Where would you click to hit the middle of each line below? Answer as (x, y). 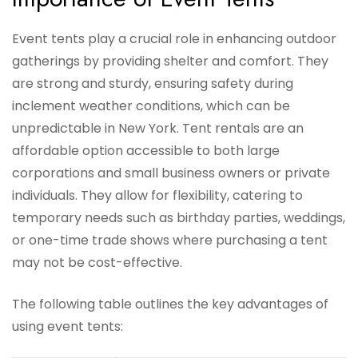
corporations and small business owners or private (171, 173)
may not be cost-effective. (97, 263)
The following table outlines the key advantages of (170, 304)
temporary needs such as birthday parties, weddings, (179, 218)
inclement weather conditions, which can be (151, 106)
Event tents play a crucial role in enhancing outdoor (174, 39)
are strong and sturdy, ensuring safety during (153, 84)
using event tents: (68, 327)
